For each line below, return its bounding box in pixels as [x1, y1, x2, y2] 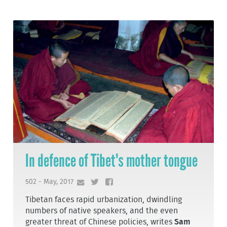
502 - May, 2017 [25, 177, 74, 185]
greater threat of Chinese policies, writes [25, 217, 175, 226]
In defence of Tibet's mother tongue [25, 150, 198, 172]
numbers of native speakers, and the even [25, 206, 178, 215]
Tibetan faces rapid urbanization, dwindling [25, 195, 182, 204]
